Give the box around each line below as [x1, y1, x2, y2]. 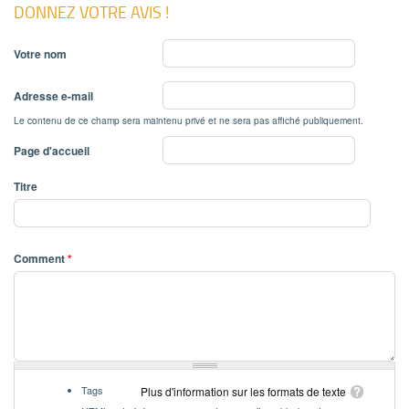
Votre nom [14, 46, 67, 63]
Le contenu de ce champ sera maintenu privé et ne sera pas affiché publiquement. [14, 113, 363, 128]
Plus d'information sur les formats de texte [141, 383, 346, 400]
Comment [14, 250, 68, 267]
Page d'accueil [14, 142, 89, 160]
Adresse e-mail [14, 88, 93, 105]
